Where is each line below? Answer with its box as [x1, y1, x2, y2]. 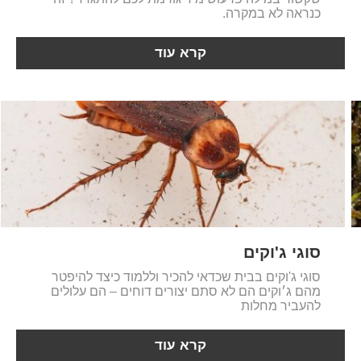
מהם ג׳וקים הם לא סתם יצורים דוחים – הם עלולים [51, 284, 322, 298]
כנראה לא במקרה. [222, 6, 322, 20]
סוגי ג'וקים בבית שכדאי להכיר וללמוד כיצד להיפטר [52, 269, 322, 284]
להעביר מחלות [241, 298, 322, 313]
